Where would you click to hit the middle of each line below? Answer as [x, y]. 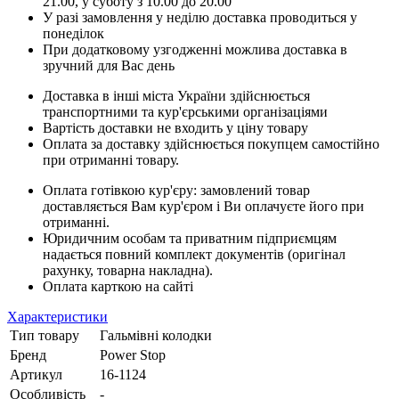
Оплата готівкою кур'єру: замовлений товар [176, 191]
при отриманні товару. [111, 160]
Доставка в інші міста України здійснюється [176, 96]
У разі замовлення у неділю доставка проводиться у [200, 18]
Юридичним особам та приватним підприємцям [190, 239]
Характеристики [57, 317]
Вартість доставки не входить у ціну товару [175, 128]
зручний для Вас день [109, 66]
